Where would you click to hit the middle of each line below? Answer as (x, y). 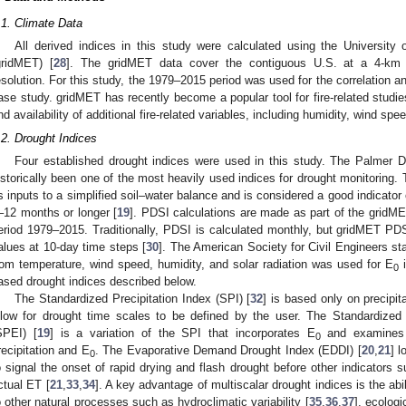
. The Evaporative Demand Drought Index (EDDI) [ (228, 351)
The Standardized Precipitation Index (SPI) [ (133, 299)
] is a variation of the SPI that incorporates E (182, 333)
